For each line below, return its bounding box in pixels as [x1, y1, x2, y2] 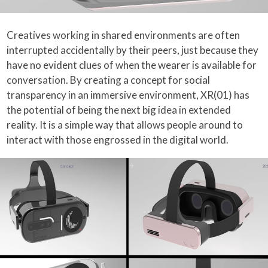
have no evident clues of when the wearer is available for [7, 58, 257, 71]
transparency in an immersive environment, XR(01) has [7, 88, 250, 101]
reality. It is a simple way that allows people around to [7, 118, 243, 131]
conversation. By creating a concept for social [7, 73, 211, 86]
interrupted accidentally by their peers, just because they [7, 43, 259, 56]
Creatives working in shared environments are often [7, 28, 240, 41]
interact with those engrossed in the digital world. [7, 133, 229, 146]
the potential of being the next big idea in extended [7, 103, 232, 116]
